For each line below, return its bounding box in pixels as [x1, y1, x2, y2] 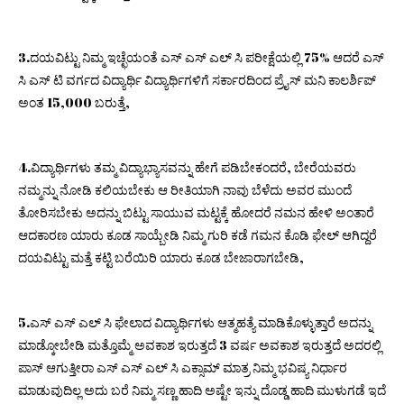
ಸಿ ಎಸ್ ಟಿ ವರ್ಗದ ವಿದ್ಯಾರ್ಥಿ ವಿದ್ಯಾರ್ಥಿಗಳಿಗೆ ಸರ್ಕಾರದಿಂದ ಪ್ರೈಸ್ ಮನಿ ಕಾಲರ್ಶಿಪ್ [18, 70, 376, 88]
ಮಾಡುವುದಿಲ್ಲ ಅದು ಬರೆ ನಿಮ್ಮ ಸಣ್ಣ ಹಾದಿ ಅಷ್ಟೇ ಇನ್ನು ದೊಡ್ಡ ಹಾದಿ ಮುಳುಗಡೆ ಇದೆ [18, 381, 386, 399]
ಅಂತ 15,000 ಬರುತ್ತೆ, [18, 93, 130, 111]
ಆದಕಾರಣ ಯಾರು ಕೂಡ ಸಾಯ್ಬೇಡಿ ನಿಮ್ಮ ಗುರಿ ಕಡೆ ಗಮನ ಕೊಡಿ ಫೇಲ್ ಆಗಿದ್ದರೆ [18, 225, 377, 243]
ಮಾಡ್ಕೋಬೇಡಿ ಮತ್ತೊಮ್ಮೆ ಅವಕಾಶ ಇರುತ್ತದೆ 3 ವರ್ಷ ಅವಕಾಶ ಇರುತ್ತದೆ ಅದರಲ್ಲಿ [18, 335, 381, 353]
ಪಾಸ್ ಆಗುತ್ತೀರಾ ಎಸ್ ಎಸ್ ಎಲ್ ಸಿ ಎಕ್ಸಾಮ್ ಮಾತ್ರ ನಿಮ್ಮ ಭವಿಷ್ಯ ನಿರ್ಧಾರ [18, 358, 347, 376]
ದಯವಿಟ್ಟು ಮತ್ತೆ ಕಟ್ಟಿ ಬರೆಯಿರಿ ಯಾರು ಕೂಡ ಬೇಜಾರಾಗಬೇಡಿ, [18, 248, 304, 266]
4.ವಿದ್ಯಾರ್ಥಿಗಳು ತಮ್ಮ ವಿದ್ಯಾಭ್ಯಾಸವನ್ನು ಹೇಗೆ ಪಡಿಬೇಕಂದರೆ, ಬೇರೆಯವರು [18, 158, 356, 176]
